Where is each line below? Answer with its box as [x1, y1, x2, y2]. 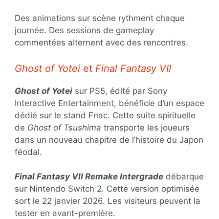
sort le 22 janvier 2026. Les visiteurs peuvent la [15, 196, 200, 206]
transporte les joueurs [101, 122, 190, 132]
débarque [163, 172, 204, 181]
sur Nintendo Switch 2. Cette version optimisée [15, 184, 199, 194]
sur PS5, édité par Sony [72, 86, 167, 96]
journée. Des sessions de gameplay [15, 25, 154, 35]
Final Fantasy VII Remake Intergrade [15, 172, 163, 181]
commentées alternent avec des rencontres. [15, 38, 188, 47]
